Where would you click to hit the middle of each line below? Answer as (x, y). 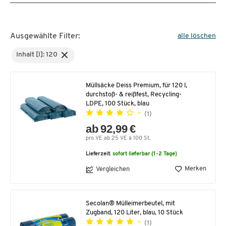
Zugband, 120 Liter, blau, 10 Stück (134, 212)
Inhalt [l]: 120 (37, 55)
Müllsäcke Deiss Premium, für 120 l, (136, 85)
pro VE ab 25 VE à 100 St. (118, 138)
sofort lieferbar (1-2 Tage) (145, 154)
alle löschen (197, 36)
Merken (195, 169)
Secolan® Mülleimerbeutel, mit (130, 203)
